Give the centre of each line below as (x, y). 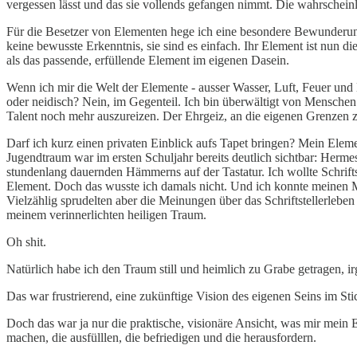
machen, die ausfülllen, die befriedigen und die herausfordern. (161, 337)
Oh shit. (26, 241)
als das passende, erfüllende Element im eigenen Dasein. (148, 60)
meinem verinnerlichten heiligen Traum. (106, 214)
